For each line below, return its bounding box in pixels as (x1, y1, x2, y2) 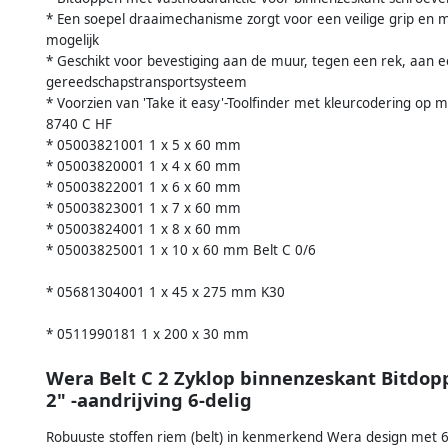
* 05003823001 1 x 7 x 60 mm (46, 198, 241, 217)
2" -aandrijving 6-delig (46, 387, 252, 413)
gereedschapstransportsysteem (46, 72, 247, 91)
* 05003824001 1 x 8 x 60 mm (46, 219, 241, 238)
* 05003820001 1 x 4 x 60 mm (46, 156, 241, 175)
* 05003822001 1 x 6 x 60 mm (46, 177, 241, 196)
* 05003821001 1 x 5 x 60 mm (46, 135, 241, 154)
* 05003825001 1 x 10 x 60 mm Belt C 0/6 (46, 240, 316, 259)
